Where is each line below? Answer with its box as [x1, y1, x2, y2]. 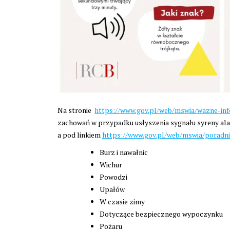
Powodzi [100, 171, 127, 182]
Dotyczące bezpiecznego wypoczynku [100, 208, 223, 219]
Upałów [100, 184, 125, 194]
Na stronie [57, 105, 94, 115]
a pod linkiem [57, 129, 102, 140]
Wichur [100, 159, 122, 169]
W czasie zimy [100, 196, 145, 206]
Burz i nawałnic [100, 147, 148, 157]
